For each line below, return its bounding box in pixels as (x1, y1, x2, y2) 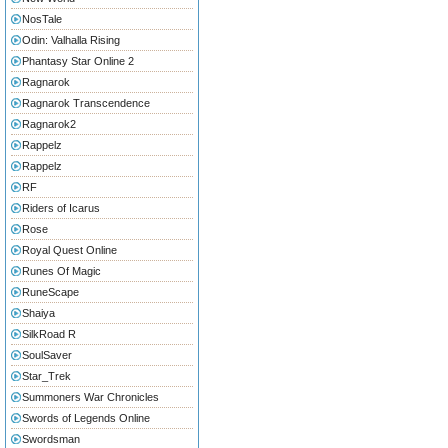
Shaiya (22, 307, 55, 319)
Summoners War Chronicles (22, 391, 159, 403)
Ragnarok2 (22, 118, 76, 130)
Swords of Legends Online (22, 412, 150, 424)
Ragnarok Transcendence (22, 97, 150, 109)
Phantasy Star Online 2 (22, 55, 134, 67)
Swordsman (22, 433, 80, 445)
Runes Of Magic (22, 265, 101, 277)
